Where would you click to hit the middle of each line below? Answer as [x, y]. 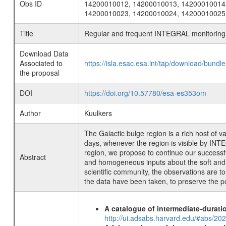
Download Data [44, 53]
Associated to [41, 63]
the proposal [39, 73]
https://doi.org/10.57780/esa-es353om [145, 93]
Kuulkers [98, 113]
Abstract [33, 157]
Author [30, 113]
